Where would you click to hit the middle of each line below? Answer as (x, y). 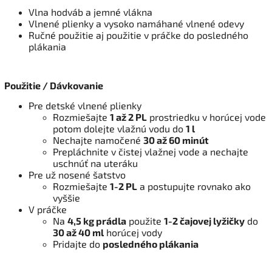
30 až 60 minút (176, 140)
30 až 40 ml (78, 232)
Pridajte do (78, 243)
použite (145, 220)
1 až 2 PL (128, 117)
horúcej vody (133, 232)
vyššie (66, 197)
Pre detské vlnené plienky (85, 105)
